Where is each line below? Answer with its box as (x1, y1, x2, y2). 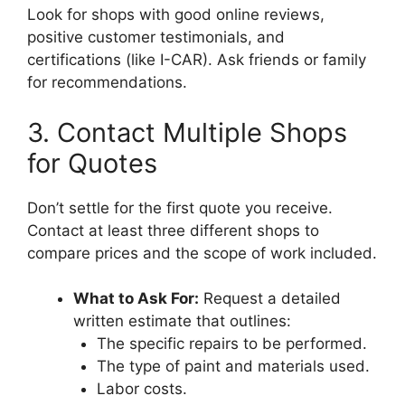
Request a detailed (199, 289, 341, 307)
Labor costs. (96, 380, 187, 398)
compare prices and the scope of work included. (27, 243, 377, 262)
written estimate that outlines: (73, 312, 291, 330)
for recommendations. (27, 73, 187, 91)
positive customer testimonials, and (27, 28, 285, 46)
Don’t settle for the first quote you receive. (27, 198, 333, 217)
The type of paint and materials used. (96, 357, 370, 375)
